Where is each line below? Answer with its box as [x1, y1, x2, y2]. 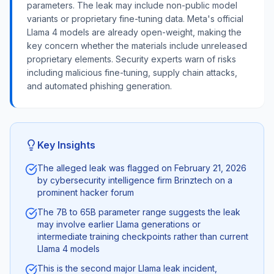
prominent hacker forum [37, 187, 134, 198]
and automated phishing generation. [27, 81, 172, 91]
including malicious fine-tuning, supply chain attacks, [27, 67, 237, 78]
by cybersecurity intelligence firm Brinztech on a [37, 175, 232, 185]
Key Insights [37, 139, 95, 151]
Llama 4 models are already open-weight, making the [27, 27, 242, 37]
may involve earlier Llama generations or [37, 219, 201, 229]
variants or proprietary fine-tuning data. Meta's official [27, 13, 243, 24]
